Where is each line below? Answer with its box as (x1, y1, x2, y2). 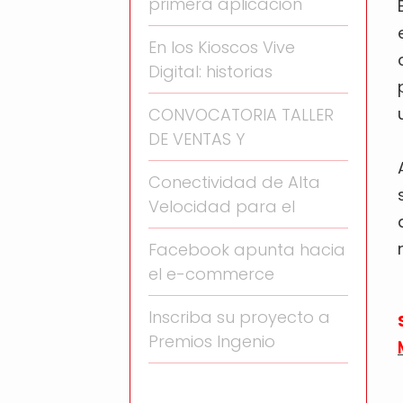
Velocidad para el (148, 195, 295, 218)
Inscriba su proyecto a (148, 306, 330, 328)
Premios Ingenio (148, 330, 275, 353)
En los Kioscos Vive (148, 36, 295, 58)
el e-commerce (148, 263, 274, 285)
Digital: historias (148, 60, 273, 83)
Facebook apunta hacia (148, 238, 345, 261)
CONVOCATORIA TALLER (148, 103, 334, 126)
